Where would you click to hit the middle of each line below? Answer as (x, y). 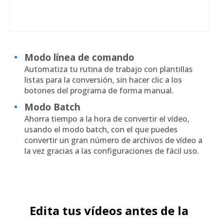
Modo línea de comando (79, 58)
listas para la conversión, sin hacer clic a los (103, 80)
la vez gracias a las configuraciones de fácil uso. (112, 151)
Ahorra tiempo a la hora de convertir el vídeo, (107, 119)
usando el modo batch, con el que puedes (101, 130)
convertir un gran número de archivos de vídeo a (113, 140)
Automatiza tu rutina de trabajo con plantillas (109, 69)
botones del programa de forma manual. (99, 91)
